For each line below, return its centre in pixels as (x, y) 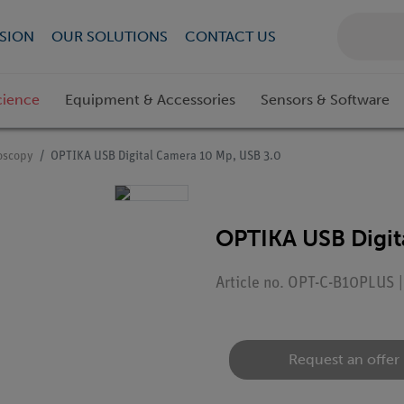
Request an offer (344, 360)
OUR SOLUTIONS (109, 36)
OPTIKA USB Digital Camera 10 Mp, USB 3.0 (166, 157)
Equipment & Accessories (150, 100)
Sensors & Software (325, 100)
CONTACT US (230, 36)
